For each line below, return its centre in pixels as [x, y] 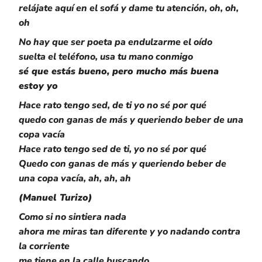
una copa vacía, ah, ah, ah [75, 178]
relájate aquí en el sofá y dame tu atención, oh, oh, [129, 8]
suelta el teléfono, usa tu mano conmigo [106, 57]
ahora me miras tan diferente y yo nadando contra [130, 232]
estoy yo [38, 86]
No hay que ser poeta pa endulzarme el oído [116, 42]
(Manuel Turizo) [56, 198]
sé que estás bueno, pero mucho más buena [119, 71]
